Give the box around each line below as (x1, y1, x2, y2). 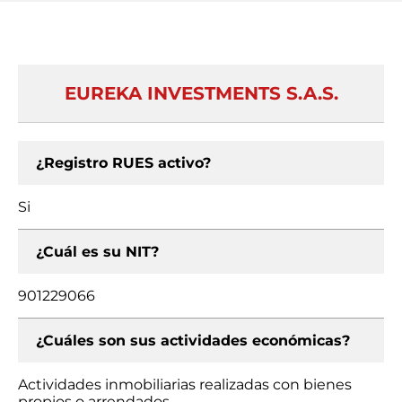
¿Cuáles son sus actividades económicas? (36, 332, 350, 349)
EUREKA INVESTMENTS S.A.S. (64, 83, 338, 104)
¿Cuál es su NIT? (36, 243, 159, 260)
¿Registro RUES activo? (36, 154, 211, 171)
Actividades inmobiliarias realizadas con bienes (18, 376, 352, 393)
